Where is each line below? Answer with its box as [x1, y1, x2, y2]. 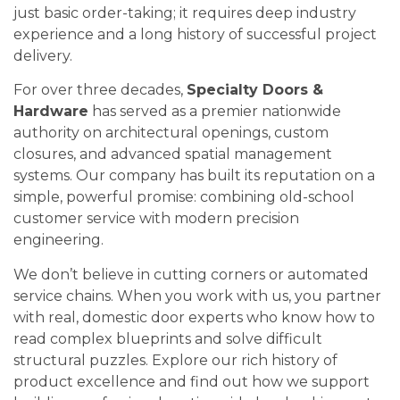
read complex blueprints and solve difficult [13, 329, 322, 347]
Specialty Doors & [187, 81, 323, 99]
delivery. [13, 47, 72, 65]
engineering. [13, 231, 104, 249]
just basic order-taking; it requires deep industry [13, 4, 356, 22]
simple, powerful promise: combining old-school [13, 188, 354, 206]
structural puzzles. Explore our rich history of [13, 351, 337, 369]
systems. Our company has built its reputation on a [13, 167, 375, 185]
